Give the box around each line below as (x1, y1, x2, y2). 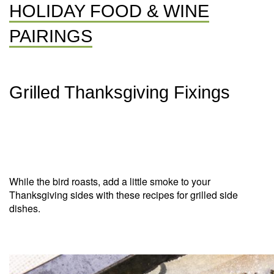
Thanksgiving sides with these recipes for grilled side (9, 188, 238, 202)
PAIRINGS (9, 26, 92, 46)
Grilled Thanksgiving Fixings (9, 82, 230, 102)
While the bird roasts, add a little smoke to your (9, 174, 210, 188)
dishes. (9, 201, 40, 215)
